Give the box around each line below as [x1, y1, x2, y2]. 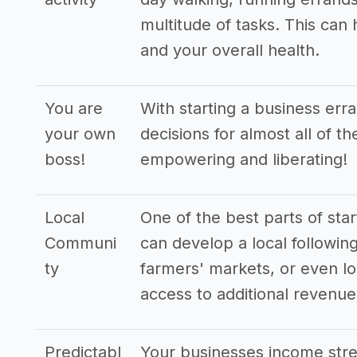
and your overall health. [140, 41, 320, 60]
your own [45, 124, 116, 143]
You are [45, 99, 103, 118]
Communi [45, 233, 116, 253]
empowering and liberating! [140, 150, 347, 169]
